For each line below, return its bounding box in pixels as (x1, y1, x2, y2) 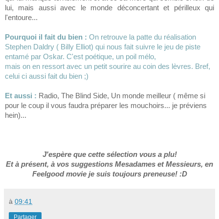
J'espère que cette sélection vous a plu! (42, 150, 177, 158)
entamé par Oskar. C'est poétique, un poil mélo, (5, 52, 158, 61)
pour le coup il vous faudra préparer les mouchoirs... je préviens (5, 101, 207, 109)
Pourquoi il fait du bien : (5, 32, 89, 41)
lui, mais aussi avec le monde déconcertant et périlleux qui (5, 3, 214, 12)
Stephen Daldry (5, 42, 56, 51)
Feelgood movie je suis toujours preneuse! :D (32, 169, 187, 178)
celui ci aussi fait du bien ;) (5, 71, 88, 80)
